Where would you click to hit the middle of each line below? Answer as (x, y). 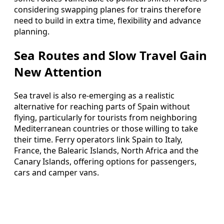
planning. (32, 32)
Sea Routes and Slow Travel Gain (110, 55)
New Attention (58, 72)
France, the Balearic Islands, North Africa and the (106, 151)
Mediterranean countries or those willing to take (106, 129)
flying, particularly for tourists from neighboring (105, 118)
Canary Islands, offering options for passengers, (105, 162)
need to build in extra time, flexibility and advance (107, 21)
